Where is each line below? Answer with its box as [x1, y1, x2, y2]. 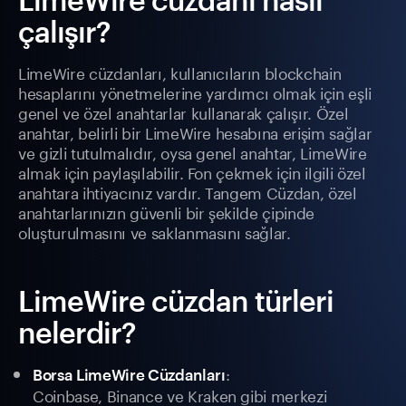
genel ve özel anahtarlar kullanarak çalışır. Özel [18, 100, 349, 124]
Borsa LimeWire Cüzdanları [33, 365, 226, 384]
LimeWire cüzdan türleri [18, 284, 333, 318]
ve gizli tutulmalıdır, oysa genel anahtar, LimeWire [18, 140, 367, 164]
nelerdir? [18, 315, 137, 350]
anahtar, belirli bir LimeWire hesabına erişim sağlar [18, 120, 372, 144]
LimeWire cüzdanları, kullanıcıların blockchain [18, 60, 342, 84]
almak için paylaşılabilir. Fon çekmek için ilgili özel [18, 159, 366, 184]
